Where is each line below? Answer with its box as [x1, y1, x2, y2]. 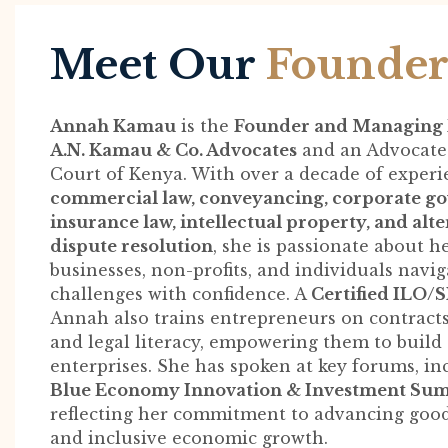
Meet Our [50, 39, 266, 90]
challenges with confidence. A [50, 283, 311, 304]
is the [176, 115, 234, 136]
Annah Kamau [50, 115, 176, 136]
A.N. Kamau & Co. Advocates [50, 139, 297, 160]
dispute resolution [50, 235, 213, 256]
